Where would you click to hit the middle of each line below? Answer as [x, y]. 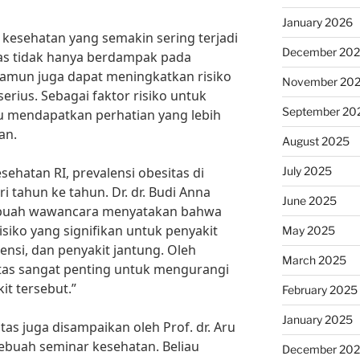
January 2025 [317, 319]
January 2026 [317, 22]
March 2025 [314, 260]
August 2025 [315, 141]
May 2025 [308, 230]
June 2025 [309, 200]
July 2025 [307, 171]
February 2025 [319, 290]
